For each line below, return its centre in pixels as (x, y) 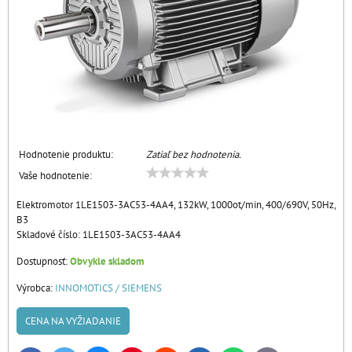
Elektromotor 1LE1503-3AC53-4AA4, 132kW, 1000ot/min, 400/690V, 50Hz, (176, 205)
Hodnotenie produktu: (66, 154)
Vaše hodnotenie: (55, 176)
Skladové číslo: (49, 235)
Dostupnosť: (43, 261)
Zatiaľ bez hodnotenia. (194, 154)
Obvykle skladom (107, 261)
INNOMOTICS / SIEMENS (108, 288)
